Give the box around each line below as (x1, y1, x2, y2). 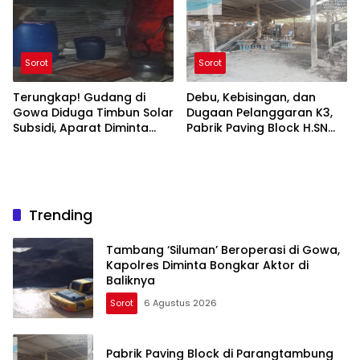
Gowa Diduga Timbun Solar (13, 104, 174, 121)
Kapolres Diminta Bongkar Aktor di (106, 256, 309, 273)
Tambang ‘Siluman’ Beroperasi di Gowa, (106, 241, 340, 258)
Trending (29, 205, 92, 226)
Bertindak (13, 135, 69, 152)
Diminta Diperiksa (186, 135, 288, 152)
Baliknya (106, 272, 155, 288)
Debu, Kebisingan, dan (186, 89, 316, 106)
